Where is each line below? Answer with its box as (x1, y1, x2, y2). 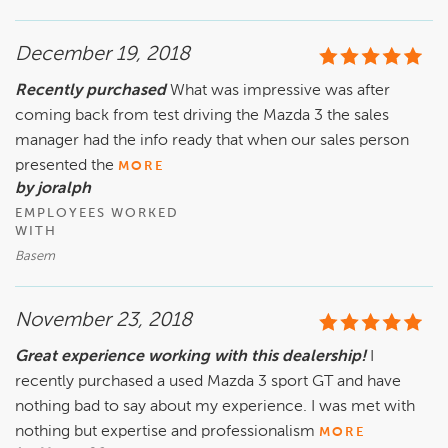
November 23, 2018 (15, 311, 192, 332)
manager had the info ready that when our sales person (15, 133, 409, 150)
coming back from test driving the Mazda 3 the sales (15, 108, 389, 125)
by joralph (15, 181, 91, 198)
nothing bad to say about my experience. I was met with (15, 399, 415, 416)
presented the (15, 158, 118, 175)
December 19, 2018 (15, 45, 190, 66)
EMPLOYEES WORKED (15, 207, 179, 221)
